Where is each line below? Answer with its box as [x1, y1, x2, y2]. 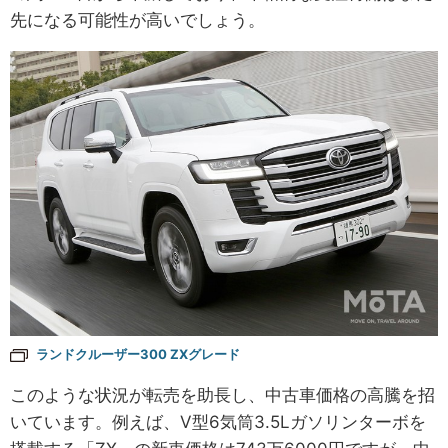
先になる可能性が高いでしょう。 [10, 10, 265, 31]
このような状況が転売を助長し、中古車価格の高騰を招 [10, 385, 435, 406]
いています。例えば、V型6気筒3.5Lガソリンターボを [10, 412, 426, 433]
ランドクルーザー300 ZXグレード [36, 346, 240, 363]
